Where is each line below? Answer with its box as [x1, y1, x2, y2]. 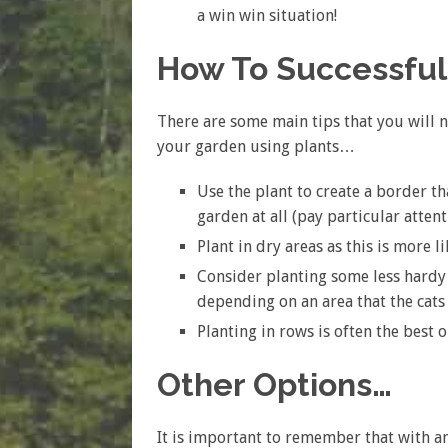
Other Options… [157, 366, 392, 404]
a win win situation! [197, 6, 337, 26]
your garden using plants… [157, 137, 355, 157]
